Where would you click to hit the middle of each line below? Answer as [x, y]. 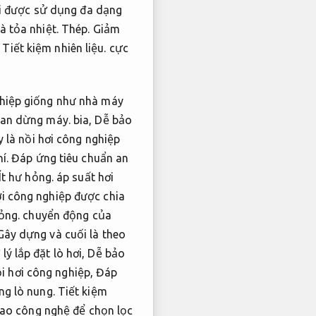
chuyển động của [66, 215]
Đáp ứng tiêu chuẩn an [70, 158]
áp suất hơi [84, 177]
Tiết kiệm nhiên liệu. [54, 48]
